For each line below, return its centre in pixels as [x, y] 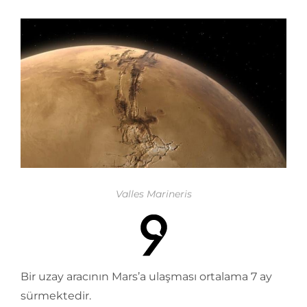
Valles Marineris [153, 194]
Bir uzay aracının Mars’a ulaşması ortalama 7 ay [146, 277]
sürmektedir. [56, 296]
